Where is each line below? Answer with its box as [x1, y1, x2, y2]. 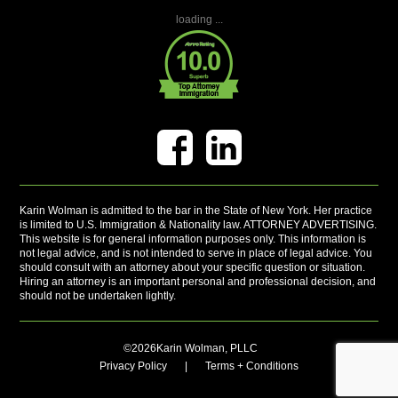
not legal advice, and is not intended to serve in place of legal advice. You [20, 246, 373, 259]
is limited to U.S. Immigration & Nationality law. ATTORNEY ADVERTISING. [20, 218, 378, 231]
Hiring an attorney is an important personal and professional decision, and [20, 275, 377, 288]
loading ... [175, 12, 223, 26]
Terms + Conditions [205, 359, 298, 372]
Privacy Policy [99, 359, 167, 372]
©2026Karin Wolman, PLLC [123, 341, 258, 354]
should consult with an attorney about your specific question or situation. [20, 260, 366, 274]
